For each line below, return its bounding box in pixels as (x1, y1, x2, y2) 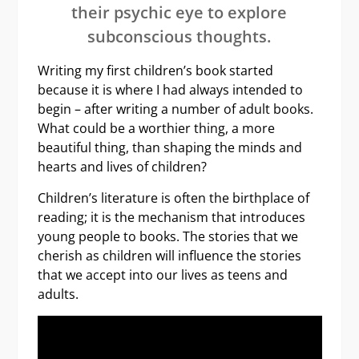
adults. (37, 284, 82, 303)
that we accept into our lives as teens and (37, 265, 288, 284)
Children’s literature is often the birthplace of (37, 188, 309, 207)
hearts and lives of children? (37, 157, 210, 175)
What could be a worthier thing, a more (37, 119, 275, 137)
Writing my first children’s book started (37, 61, 273, 79)
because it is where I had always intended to (37, 80, 303, 99)
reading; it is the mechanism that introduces (37, 208, 305, 226)
